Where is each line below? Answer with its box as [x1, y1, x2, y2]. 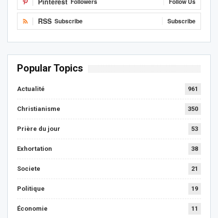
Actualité [17, 85, 45, 93]
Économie [17, 205, 48, 213]
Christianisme [17, 105, 60, 113]
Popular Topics [17, 62, 83, 74]
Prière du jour [17, 125, 60, 133]
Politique [17, 185, 45, 193]
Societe [17, 165, 40, 173]
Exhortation [17, 145, 52, 153]
